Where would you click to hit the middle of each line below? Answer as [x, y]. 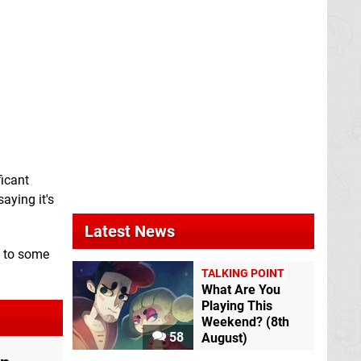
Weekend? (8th [245, 322]
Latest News [130, 232]
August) [224, 338]
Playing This [237, 306]
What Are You [241, 290]
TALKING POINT [243, 274]
